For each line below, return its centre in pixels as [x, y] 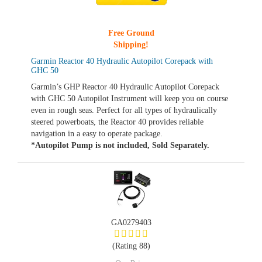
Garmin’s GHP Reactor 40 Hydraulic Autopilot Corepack [125, 87]
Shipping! [131, 45]
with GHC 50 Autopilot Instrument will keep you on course [130, 99]
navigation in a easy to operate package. [97, 134]
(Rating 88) [131, 246]
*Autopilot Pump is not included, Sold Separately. [120, 145]
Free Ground [131, 33]
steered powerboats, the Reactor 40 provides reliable [117, 122]
